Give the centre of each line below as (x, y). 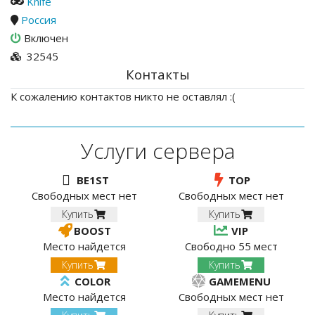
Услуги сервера (157, 151)
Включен (46, 38)
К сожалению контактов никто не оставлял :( (123, 96)
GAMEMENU (239, 281)
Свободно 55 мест (231, 246)
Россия (39, 20)
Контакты (157, 74)
